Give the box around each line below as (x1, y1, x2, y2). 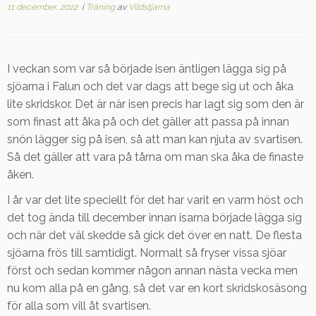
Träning (86, 2, 117, 12)
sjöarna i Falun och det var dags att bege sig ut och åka (7, 80, 293, 93)
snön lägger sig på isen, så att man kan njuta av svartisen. (7, 133, 303, 146)
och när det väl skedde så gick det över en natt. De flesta (7, 229, 302, 242)
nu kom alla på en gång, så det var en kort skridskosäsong (7, 281, 307, 295)
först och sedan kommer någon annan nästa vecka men (7, 264, 298, 277)
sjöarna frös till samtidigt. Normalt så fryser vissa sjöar (7, 246, 286, 260)
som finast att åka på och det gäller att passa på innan (7, 115, 289, 128)
